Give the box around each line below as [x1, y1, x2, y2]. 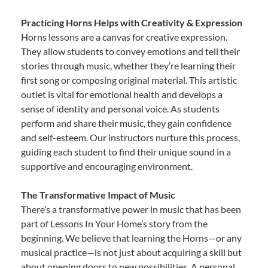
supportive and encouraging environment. [21, 160, 193, 172]
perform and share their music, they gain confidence [21, 117, 232, 129]
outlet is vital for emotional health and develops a [21, 89, 223, 100]
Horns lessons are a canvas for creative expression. [21, 31, 227, 43]
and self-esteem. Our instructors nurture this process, [21, 132, 240, 144]
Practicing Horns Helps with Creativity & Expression [21, 17, 242, 29]
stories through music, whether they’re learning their [21, 60, 236, 72]
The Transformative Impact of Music [21, 189, 175, 201]
